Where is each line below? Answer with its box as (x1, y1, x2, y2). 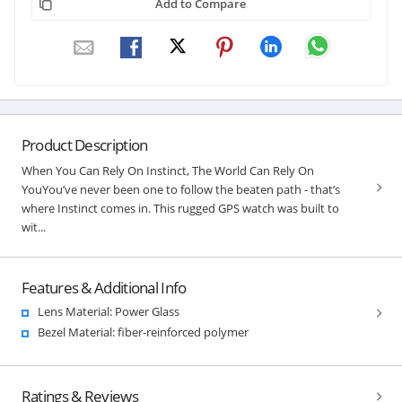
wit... (21, 218, 46, 235)
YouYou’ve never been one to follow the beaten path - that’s (21, 180, 340, 197)
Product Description (21, 134, 148, 155)
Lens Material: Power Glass (37, 302, 179, 319)
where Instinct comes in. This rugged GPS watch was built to (21, 199, 339, 216)
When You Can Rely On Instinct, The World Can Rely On (21, 162, 314, 179)
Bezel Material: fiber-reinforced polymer (37, 323, 249, 340)
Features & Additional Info (21, 276, 187, 298)
